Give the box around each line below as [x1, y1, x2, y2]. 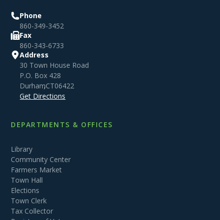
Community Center [11, 154, 71, 164]
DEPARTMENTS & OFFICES [11, 119, 113, 129]
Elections [11, 185, 40, 195]
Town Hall [11, 175, 43, 185]
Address [20, 50, 49, 59]
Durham [20, 81, 46, 90]
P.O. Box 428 [20, 70, 61, 80]
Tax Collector [11, 206, 54, 216]
